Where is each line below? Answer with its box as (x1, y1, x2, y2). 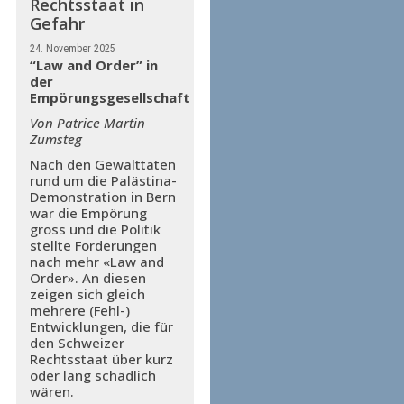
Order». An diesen (29, 269, 146, 288)
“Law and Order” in (29, 56, 158, 75)
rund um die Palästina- (29, 171, 177, 190)
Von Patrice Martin (29, 114, 145, 133)
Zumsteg (29, 130, 82, 149)
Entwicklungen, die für (29, 317, 173, 336)
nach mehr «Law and (29, 252, 164, 271)
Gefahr (29, 13, 85, 35)
